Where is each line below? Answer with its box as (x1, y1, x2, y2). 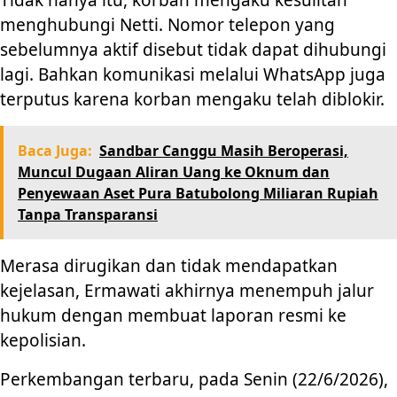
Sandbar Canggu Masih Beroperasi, (99, 141, 348, 161)
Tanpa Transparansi (18, 205, 158, 225)
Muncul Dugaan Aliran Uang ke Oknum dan (18, 162, 330, 183)
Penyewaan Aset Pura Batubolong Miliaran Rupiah (18, 183, 378, 204)
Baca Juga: (18, 141, 92, 161)
